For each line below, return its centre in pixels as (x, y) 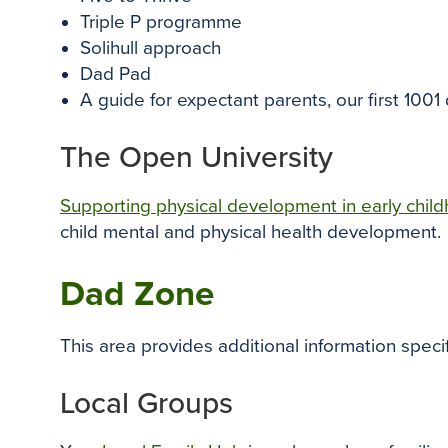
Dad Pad (115, 74)
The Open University (196, 157)
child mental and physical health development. (250, 232)
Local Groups (146, 403)
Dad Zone (137, 294)
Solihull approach (150, 48)
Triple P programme (161, 22)
